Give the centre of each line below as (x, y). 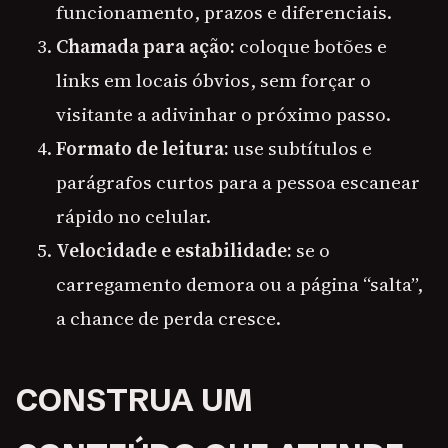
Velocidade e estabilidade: (174, 250)
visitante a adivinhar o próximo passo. (223, 114)
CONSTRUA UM (134, 400)
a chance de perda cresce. (168, 318)
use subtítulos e (300, 148)
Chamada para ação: (145, 46)
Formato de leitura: (142, 148)
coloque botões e (311, 46)
